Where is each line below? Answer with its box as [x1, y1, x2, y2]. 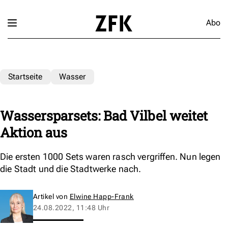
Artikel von [33, 192, 70, 201]
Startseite [8, 71, 43, 81]
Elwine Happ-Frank [69, 192, 134, 201]
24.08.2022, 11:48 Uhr [33, 203, 110, 212]
